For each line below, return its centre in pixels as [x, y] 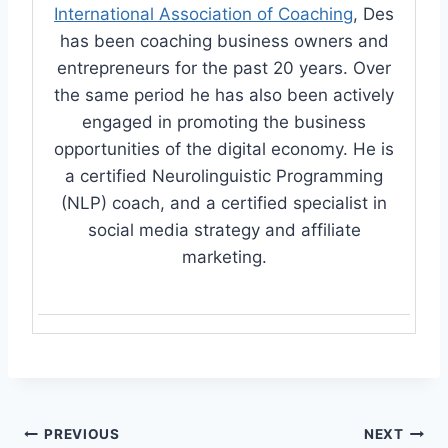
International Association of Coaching [203, 13]
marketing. [224, 256]
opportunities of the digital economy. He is [224, 148]
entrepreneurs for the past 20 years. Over [224, 67]
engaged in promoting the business [224, 121]
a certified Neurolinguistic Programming [224, 175]
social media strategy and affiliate [224, 229]
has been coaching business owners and [224, 40]
